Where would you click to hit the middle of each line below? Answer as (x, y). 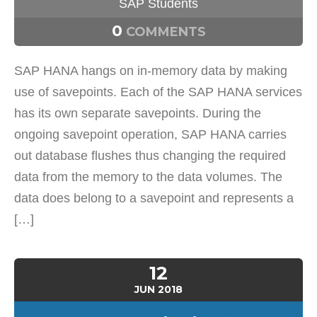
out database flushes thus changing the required (150, 156)
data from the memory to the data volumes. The (148, 177)
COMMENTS (164, 32)
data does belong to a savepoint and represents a (154, 198)
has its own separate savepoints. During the (138, 113)
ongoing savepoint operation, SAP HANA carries (150, 134)
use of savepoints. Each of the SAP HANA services (158, 92)
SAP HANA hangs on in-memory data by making (151, 71)
